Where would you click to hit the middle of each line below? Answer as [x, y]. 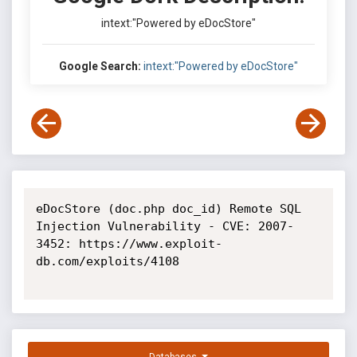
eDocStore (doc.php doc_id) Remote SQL [168, 209]
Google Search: [100, 66]
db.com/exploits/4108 [107, 261]
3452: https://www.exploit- [129, 244]
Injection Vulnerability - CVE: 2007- [165, 226]
